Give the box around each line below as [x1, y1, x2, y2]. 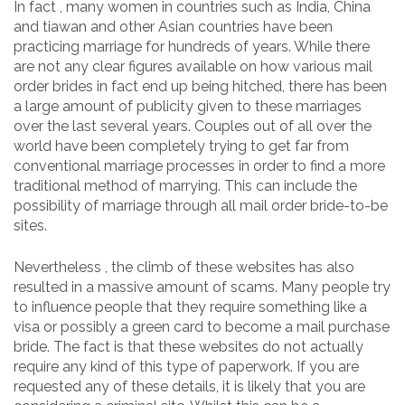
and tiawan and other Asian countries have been [14, 17, 333, 35]
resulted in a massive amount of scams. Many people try [14, 278, 391, 296]
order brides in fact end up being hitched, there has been [14, 77, 387, 95]
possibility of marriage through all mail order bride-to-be [14, 196, 388, 214]
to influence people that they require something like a [14, 297, 367, 316]
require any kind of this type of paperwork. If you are [14, 357, 359, 375]
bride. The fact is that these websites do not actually [14, 337, 363, 355]
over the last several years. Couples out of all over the [14, 117, 372, 135]
